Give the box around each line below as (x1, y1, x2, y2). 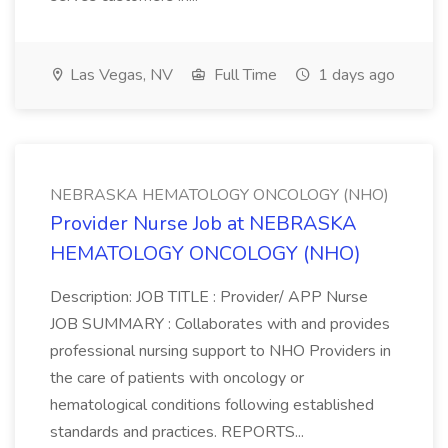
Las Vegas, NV (66, 64, 173, 86)
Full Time (210, 64, 277, 86)
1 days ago (314, 64, 395, 86)
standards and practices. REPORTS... (50, 421, 308, 443)
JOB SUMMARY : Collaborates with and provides (50, 313, 390, 335)
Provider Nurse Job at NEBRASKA (50, 210, 357, 237)
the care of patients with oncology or (50, 367, 304, 389)
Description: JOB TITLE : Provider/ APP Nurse (50, 286, 368, 308)
